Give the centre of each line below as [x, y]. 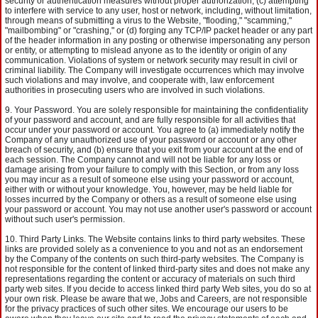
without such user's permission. [65, 219]
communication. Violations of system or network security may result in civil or [151, 60]
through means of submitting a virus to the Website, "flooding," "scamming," [148, 21]
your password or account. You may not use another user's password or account [158, 209]
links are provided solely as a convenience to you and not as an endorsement [154, 249]
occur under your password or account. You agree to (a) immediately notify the [155, 130]
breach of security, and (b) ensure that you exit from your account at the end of [154, 150]
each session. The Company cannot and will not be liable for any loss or [143, 160]
